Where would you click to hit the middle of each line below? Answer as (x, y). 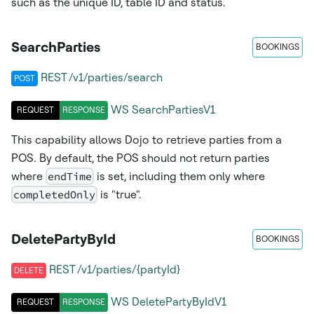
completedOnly (55, 194)
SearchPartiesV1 (173, 110)
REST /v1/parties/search (102, 77)
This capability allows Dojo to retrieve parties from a (146, 139)
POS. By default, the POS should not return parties (141, 158)
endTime (70, 176)
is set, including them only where (180, 176)
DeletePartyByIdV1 (179, 302)
